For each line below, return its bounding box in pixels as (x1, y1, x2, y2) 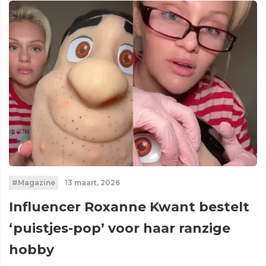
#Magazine (11, 178, 55, 187)
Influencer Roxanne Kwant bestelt (9, 198, 249, 215)
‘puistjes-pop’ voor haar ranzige (9, 220, 230, 236)
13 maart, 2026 (62, 178, 120, 187)
